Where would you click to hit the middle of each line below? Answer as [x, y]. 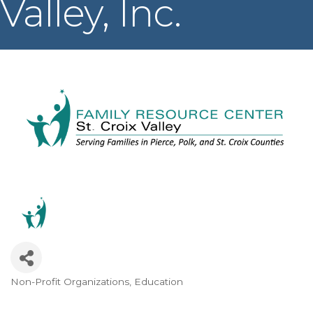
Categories [54, 293]
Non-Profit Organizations [70, 281]
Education [159, 281]
